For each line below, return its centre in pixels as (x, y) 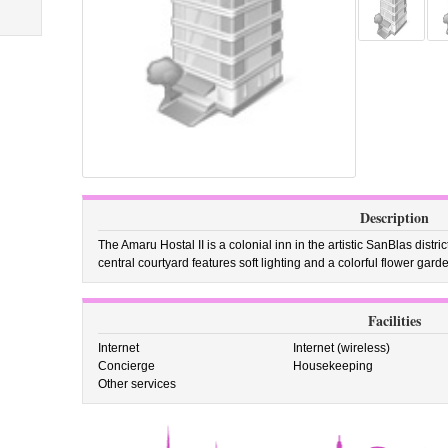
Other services (136, 384)
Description (394, 217)
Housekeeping (333, 366)
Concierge (126, 366)
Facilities (394, 320)
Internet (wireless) (342, 348)
